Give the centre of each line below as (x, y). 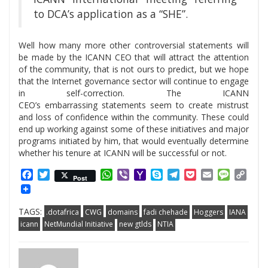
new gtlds (135, 224)
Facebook (54, 175)
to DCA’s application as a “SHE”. (111, 14)
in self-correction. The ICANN (134, 93)
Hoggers (208, 212)
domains (123, 212)
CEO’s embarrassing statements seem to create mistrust (134, 105)
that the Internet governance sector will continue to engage (134, 81)
